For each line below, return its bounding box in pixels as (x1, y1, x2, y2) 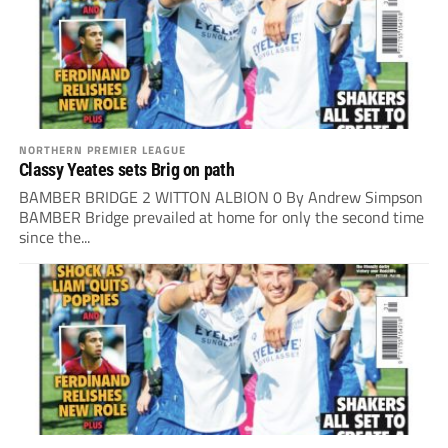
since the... (18, 225, 90, 250)
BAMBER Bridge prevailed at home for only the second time (18, 205, 424, 230)
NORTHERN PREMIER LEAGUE (18, 141, 187, 159)
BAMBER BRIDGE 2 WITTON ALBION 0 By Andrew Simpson (18, 185, 423, 210)
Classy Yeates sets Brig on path (18, 159, 235, 181)
